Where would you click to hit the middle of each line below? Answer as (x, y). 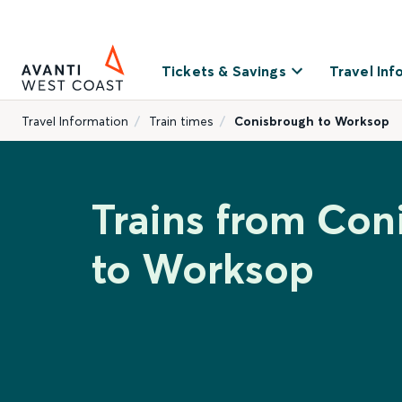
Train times (181, 121)
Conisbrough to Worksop (312, 121)
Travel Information (75, 121)
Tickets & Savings (224, 71)
